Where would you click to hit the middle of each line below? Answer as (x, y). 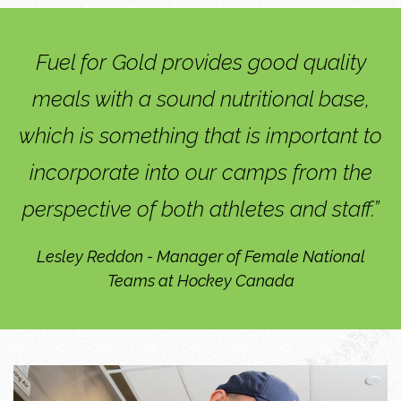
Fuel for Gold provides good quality (200, 62)
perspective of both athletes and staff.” (200, 209)
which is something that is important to (200, 135)
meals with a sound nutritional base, (200, 98)
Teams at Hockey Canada (200, 280)
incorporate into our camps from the (200, 172)
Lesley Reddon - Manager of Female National (200, 256)
